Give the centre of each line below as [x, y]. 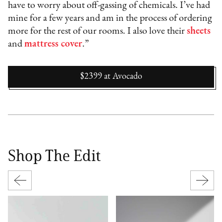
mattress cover [54, 44]
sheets [199, 31]
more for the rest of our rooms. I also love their [98, 31]
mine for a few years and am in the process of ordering [110, 18]
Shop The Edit [55, 155]
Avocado [127, 76]
